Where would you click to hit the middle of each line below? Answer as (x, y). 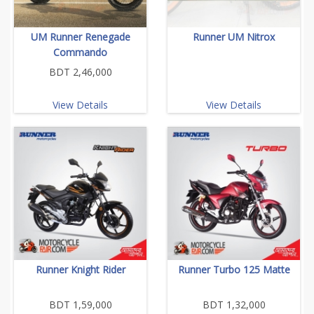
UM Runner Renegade (80, 36)
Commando (80, 52)
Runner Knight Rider (80, 269)
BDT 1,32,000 (234, 304)
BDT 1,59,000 (80, 304)
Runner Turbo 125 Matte (234, 269)
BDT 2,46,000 (80, 71)
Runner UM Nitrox (234, 36)
